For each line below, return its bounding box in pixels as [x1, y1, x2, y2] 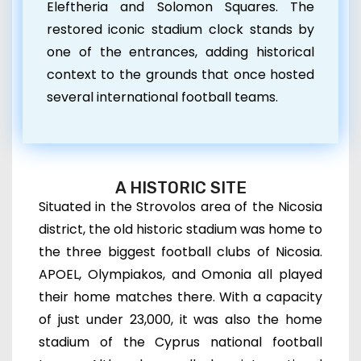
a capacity [253, 288, 323, 307]
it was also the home [179, 310, 323, 330]
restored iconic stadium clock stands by [46, 20, 315, 39]
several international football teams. [46, 88, 281, 107]
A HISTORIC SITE [114, 178, 247, 198]
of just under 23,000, [38, 310, 180, 330]
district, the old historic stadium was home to [38, 220, 323, 239]
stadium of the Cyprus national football [38, 333, 323, 352]
